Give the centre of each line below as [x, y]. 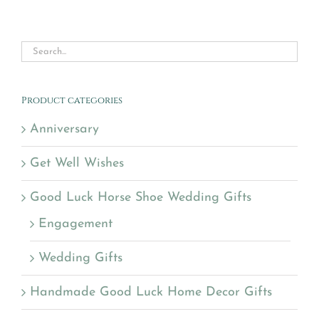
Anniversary [64, 129]
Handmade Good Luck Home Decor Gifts [151, 292]
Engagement [75, 224]
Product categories [72, 100]
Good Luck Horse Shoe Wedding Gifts [141, 197]
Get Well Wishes [77, 163]
